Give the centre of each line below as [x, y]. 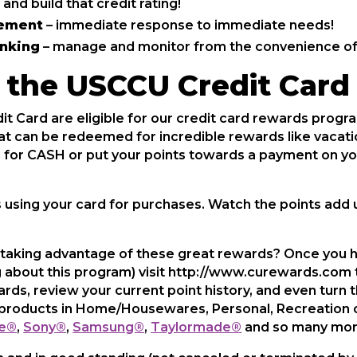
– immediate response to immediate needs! [189, 25]
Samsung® [109, 327]
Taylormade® [196, 327]
